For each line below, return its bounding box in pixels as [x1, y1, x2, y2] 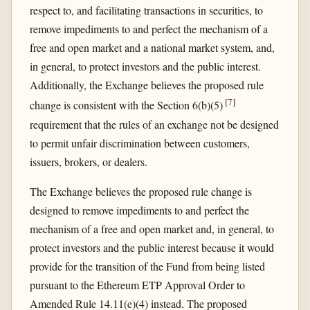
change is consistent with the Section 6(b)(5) [29, 98, 225, 113]
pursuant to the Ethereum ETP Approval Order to [29, 277, 245, 292]
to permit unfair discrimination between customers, [29, 135, 250, 150]
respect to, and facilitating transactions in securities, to [29, 3, 263, 18]
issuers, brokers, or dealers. [29, 154, 147, 169]
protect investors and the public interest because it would [29, 239, 274, 255]
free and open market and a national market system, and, [29, 40, 275, 55]
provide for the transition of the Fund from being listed [29, 258, 265, 273]
